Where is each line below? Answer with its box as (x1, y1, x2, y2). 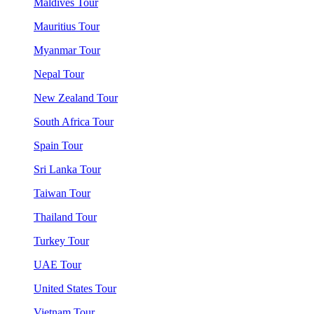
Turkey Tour (34, 235, 89, 247)
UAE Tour (34, 259, 81, 271)
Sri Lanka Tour (34, 163, 101, 175)
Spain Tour (34, 139, 83, 151)
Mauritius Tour (34, 20, 100, 32)
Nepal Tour (34, 68, 84, 80)
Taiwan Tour (34, 187, 90, 199)
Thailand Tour (34, 211, 97, 223)
